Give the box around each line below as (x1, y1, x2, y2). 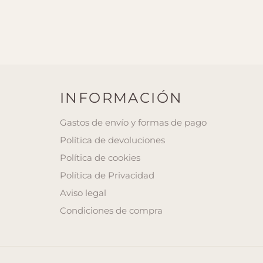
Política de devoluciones (60, 134, 165, 146)
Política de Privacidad (60, 170, 154, 181)
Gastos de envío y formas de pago (60, 117, 207, 128)
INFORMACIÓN (60, 89, 183, 106)
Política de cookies (60, 152, 140, 163)
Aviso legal (60, 187, 106, 198)
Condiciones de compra (60, 205, 163, 216)
